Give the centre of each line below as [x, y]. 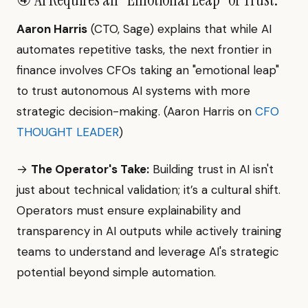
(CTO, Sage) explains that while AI [179, 29]
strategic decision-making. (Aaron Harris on [136, 111]
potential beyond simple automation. [116, 272]
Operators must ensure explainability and [129, 210]
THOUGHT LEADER [68, 132]
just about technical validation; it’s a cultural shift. [148, 190]
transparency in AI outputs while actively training [149, 231]
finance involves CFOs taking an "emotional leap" [148, 70]
